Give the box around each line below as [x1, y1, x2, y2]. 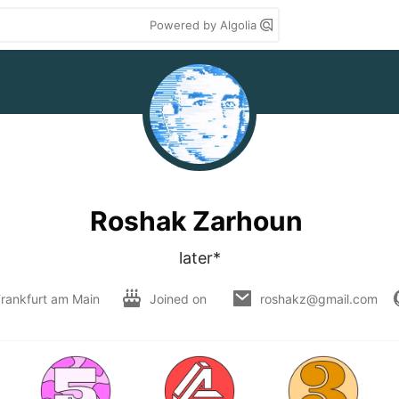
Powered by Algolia [150, 18, 260, 32]
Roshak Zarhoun [89, 204, 303, 237]
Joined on [149, 290, 210, 306]
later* [178, 248, 221, 267]
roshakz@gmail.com [259, 290, 378, 306]
